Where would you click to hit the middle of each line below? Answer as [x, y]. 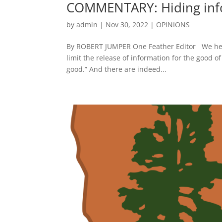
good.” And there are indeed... [117, 69]
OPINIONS [173, 25]
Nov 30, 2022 [127, 25]
